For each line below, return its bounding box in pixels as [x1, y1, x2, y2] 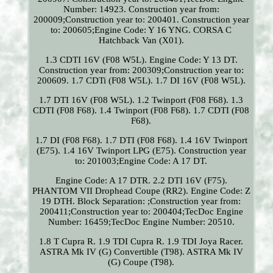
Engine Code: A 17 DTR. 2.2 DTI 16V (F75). [55, 175, 227, 186]
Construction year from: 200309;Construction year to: [38, 65, 244, 76]
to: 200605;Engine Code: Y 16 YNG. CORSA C [51, 25, 232, 35]
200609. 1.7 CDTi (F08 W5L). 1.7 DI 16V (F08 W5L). [37, 76, 246, 86]
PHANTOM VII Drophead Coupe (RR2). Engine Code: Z [32, 186, 250, 196]
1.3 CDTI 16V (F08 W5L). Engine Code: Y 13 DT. [44, 55, 238, 65]
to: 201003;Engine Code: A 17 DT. [75, 156, 208, 166]
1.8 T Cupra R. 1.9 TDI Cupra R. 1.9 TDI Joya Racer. [39, 236, 244, 247]
